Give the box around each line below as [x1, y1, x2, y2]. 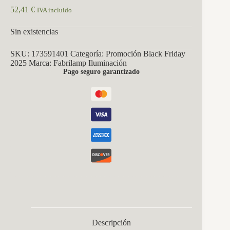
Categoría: [70, 49, 106, 58]
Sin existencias [10, 27, 58, 36]
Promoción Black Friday [106, 49, 185, 58]
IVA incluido [37, 6, 72, 14]
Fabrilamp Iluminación [53, 58, 127, 67]
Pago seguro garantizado [63, 67, 140, 75]
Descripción [92, 218, 131, 227]
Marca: [29, 58, 53, 67]
